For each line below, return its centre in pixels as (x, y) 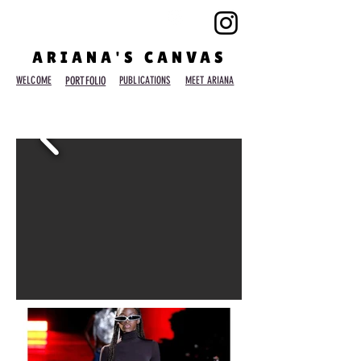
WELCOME (34, 80)
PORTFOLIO (86, 81)
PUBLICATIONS (145, 80)
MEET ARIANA (210, 80)
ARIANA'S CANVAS (129, 57)
